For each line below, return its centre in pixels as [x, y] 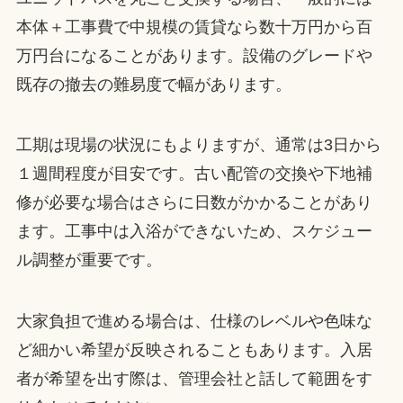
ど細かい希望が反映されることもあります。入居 [194, 350]
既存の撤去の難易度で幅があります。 [153, 84]
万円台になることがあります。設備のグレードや [194, 55]
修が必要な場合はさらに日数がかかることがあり [194, 203]
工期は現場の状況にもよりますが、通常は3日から [198, 145]
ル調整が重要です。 [89, 260]
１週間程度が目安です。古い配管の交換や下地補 [194, 174]
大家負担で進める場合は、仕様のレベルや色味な [194, 322]
